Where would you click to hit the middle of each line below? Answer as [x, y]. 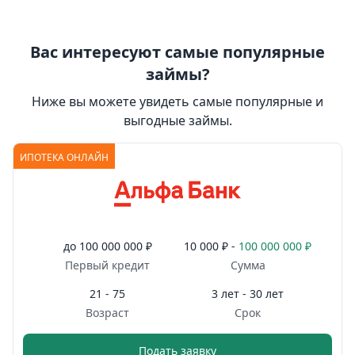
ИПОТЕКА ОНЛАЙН [64, 157]
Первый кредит [107, 265]
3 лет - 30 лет [248, 293]
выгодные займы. [177, 120]
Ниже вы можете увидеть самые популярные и [177, 101]
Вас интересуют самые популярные [177, 52]
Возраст [107, 312]
